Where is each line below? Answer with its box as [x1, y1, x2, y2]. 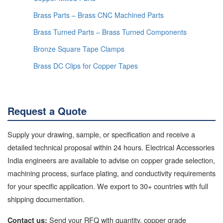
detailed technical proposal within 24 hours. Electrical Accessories [7, 141, 215, 152]
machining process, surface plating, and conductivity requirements [7, 167, 216, 178]
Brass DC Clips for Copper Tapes [33, 60, 138, 71]
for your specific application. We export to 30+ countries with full [7, 180, 208, 191]
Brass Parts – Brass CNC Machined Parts [33, 9, 164, 20]
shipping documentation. [7, 193, 85, 204]
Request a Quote [7, 103, 87, 118]
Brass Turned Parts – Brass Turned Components [33, 26, 187, 37]
